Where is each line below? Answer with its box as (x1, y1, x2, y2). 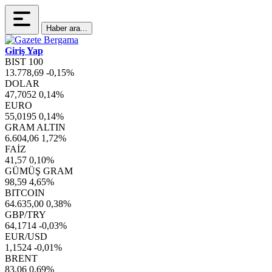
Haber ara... (46, 24, 87, 33)
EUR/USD (5, 231, 47, 242)
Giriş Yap (5, 46, 43, 56)
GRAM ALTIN (5, 122, 66, 132)
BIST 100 (5, 56, 43, 67)
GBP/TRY (5, 209, 46, 220)
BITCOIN (5, 188, 45, 198)
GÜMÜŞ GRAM (5, 166, 73, 176)
